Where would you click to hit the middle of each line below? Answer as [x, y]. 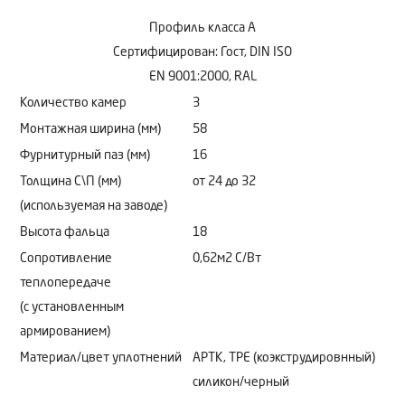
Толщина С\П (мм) [71, 181]
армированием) [65, 331]
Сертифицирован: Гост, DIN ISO [202, 52]
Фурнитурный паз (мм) [85, 155]
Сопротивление [66, 258]
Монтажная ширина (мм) [90, 129]
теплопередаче [66, 283]
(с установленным [72, 307]
